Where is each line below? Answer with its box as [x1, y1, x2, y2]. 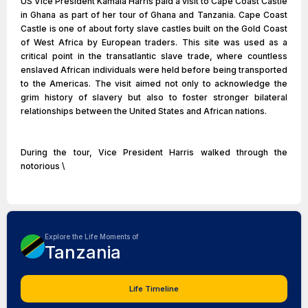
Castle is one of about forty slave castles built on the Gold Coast [21, 23, 287, 34]
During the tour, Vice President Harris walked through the [21, 147, 287, 157]
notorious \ [21, 161, 65, 171]
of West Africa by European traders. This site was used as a [21, 37, 287, 47]
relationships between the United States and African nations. [21, 106, 267, 116]
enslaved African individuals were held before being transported [21, 65, 287, 75]
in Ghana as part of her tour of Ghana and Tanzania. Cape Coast [21, 10, 287, 20]
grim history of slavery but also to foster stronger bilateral [21, 92, 287, 102]
